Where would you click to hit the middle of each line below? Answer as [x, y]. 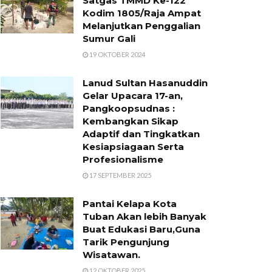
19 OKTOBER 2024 [117, 55]
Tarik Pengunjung [126, 242]
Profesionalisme [123, 160]
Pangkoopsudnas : [129, 109]
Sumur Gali [109, 39]
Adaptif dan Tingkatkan [141, 134]
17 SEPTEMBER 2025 [120, 175]
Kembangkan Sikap [131, 121]
